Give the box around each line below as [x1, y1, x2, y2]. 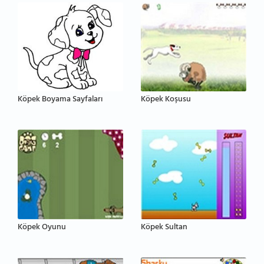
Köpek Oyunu [18, 220, 66, 236]
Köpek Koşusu [141, 92, 191, 108]
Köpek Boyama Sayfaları [18, 92, 103, 108]
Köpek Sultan [141, 220, 187, 236]
